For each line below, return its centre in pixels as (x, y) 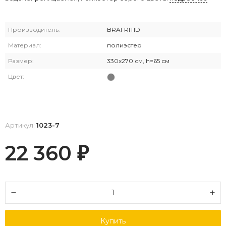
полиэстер (124, 45)
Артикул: (21, 125)
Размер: (21, 61)
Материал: (25, 45)
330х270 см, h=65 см (138, 61)
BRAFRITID (124, 30)
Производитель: (34, 30)
